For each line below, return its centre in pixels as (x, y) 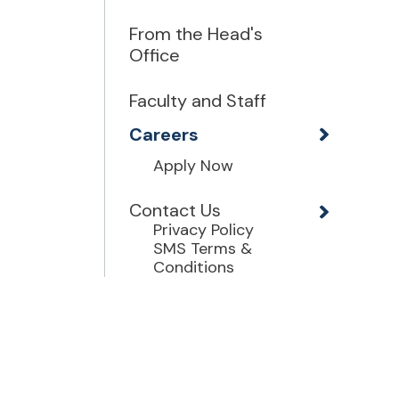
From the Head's (196, 34)
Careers (164, 134)
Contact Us (175, 211)
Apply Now (193, 166)
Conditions (194, 268)
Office (155, 56)
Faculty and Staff (198, 101)
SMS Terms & (203, 249)
